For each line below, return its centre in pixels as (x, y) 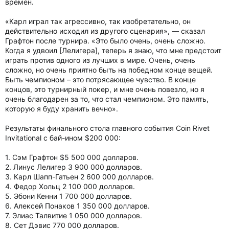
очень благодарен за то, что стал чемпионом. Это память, (107, 99)
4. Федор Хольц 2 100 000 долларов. (70, 186)
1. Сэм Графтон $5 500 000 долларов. (72, 157)
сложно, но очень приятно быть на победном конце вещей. (109, 70)
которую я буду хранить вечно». (62, 109)
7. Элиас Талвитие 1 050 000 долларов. (74, 215)
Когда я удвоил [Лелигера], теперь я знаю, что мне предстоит (113, 50)
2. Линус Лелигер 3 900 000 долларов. (74, 167)
